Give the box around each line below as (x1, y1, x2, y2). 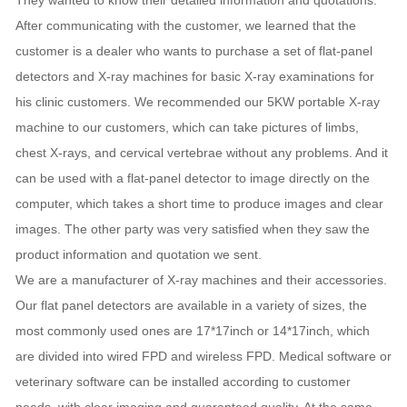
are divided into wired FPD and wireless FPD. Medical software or (15, 349, 392, 364)
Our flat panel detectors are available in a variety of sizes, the (15, 298, 367, 313)
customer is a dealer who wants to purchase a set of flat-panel (15, 44, 372, 59)
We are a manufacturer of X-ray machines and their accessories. (15, 273, 387, 288)
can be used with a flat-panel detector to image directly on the (15, 171, 370, 186)
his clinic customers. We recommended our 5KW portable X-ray (15, 94, 380, 110)
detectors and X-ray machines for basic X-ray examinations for (15, 69, 374, 84)
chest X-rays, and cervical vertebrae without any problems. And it (15, 145, 388, 161)
